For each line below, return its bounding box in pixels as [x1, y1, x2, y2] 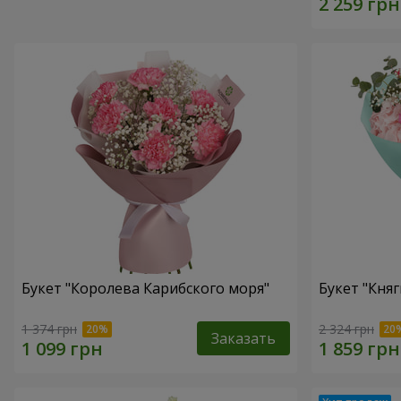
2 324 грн [319, 320, 374, 337]
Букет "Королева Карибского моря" [21, 277, 269, 298]
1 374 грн [21, 320, 77, 337]
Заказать [211, 328, 276, 348]
